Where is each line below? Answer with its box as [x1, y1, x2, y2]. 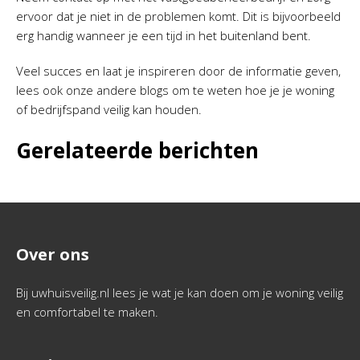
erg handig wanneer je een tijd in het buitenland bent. [16, 27, 311, 43]
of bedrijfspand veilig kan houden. [16, 101, 202, 117]
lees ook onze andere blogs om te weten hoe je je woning [16, 82, 334, 98]
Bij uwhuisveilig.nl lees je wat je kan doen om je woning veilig [16, 284, 343, 301]
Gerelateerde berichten [16, 136, 259, 165]
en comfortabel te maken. [16, 304, 158, 320]
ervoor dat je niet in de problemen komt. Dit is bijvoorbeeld [16, 8, 341, 24]
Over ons [16, 243, 89, 265]
